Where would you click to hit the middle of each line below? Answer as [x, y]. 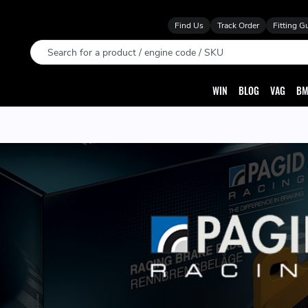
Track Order [238, 25]
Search [47, 48]
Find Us [189, 25]
